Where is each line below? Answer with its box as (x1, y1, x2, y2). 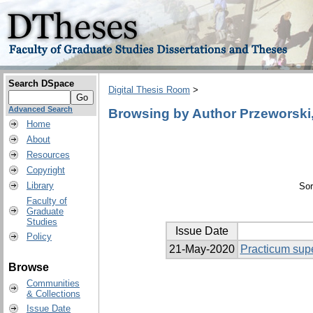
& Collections (27, 289, 80, 299)
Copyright (27, 165, 65, 175)
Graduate (27, 206, 64, 217)
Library (27, 180, 54, 191)
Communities (27, 278, 80, 289)
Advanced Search (8, 105, 73, 113)
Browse (8, 261, 49, 273)
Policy (27, 231, 52, 242)
